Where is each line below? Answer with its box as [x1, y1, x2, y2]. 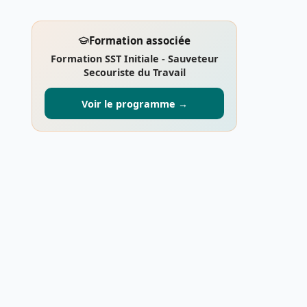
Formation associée [89, 33, 191, 47]
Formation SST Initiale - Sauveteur [50, 51, 219, 65]
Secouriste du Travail [83, 65, 186, 79]
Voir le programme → [81, 97, 188, 110]
